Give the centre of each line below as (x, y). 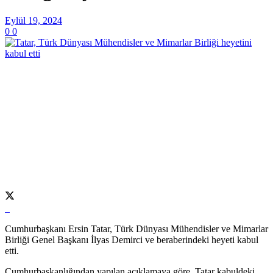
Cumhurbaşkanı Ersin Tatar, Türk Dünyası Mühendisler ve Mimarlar (136, 229)
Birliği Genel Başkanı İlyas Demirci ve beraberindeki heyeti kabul (132, 239)
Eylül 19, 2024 (34, 20)
